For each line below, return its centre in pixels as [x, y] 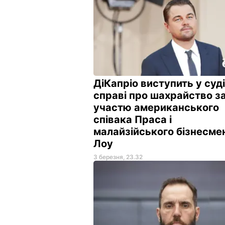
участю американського [156, 107]
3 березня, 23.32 [118, 157]
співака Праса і [133, 119]
